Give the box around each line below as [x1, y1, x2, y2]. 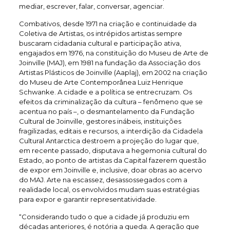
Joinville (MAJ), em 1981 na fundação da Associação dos [18, 58, 200, 67]
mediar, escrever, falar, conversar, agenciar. [18, 2, 164, 10]
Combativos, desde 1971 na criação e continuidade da [18, 19, 197, 28]
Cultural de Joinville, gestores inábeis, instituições [18, 117, 181, 125]
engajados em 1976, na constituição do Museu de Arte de [18, 48, 208, 57]
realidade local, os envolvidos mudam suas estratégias [18, 185, 199, 194]
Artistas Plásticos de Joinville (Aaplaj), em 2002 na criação [18, 68, 207, 76]
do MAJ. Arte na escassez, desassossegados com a [18, 175, 187, 184]
